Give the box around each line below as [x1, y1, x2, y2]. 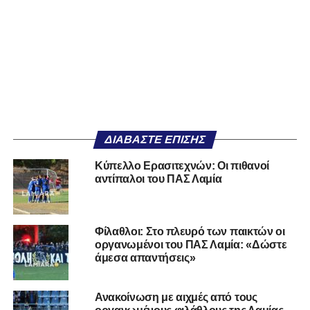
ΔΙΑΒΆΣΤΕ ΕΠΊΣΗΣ [102, 134, 208, 146]
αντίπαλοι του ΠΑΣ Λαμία [94, 173, 222, 185]
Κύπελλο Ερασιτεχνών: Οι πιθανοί [94, 160, 269, 172]
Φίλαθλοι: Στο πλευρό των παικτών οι [94, 226, 285, 238]
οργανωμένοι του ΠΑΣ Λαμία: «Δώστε [94, 239, 287, 251]
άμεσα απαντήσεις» [94, 252, 196, 264]
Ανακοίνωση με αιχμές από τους [94, 291, 257, 304]
